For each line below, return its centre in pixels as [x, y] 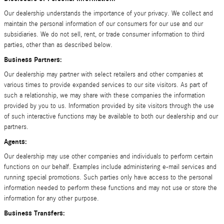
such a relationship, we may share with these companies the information [104, 95]
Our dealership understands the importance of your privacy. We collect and [108, 13]
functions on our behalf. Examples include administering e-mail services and [110, 167]
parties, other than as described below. [58, 45]
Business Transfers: [34, 213]
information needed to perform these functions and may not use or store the [110, 188]
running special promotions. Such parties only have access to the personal [108, 177]
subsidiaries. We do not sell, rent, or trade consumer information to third [104, 34]
